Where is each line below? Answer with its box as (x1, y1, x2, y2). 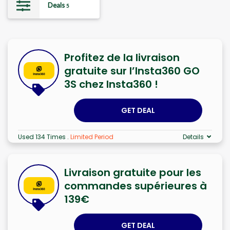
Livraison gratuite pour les (64, 165, 201, 180)
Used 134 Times (18, 132, 67, 141)
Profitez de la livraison (64, 50, 180, 65)
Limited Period (70, 132, 113, 141)
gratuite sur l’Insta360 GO (64, 63, 200, 78)
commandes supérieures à (64, 178, 207, 193)
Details (183, 132, 204, 141)
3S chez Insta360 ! (64, 76, 158, 91)
